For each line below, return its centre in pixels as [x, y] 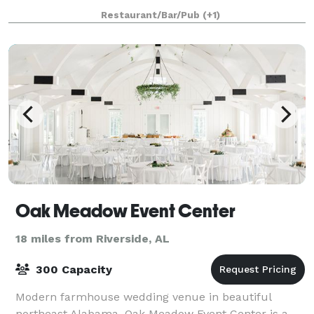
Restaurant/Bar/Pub [152, 15]
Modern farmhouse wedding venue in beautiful [143, 296]
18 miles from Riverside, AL [93, 238]
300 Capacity [72, 269]
